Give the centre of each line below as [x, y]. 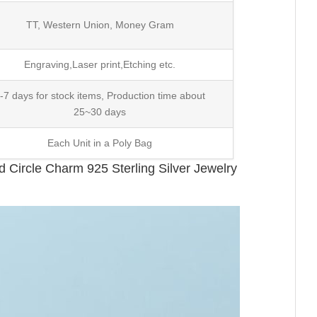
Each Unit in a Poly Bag [100, 143]
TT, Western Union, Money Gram [100, 24]
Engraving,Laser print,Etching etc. [100, 64]
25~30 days [100, 111]
